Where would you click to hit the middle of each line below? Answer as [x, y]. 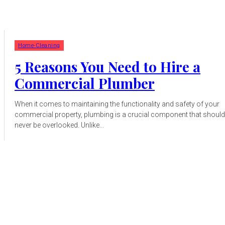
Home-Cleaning [39, 46]
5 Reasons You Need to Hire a [107, 67]
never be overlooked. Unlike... [59, 125]
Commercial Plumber [85, 83]
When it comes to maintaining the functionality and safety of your [117, 104]
